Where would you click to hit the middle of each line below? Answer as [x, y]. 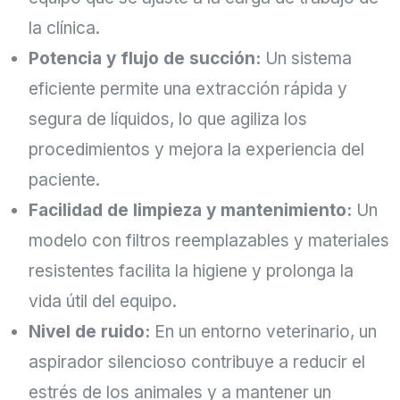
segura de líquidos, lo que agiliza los [168, 119]
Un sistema [306, 58]
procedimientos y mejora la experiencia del [196, 149]
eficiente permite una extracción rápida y [188, 88]
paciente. [64, 179]
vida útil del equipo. [103, 301]
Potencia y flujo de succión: [145, 58]
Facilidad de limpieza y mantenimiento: [190, 210]
